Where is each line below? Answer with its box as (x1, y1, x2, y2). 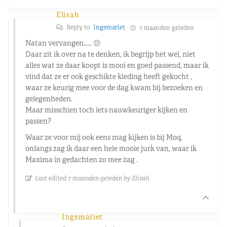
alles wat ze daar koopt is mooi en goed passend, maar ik (25, 60, 209, 70)
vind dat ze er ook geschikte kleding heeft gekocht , (25, 71, 192, 81)
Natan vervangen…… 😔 (25, 38, 101, 48)
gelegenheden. (25, 94, 72, 103)
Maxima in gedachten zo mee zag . (25, 155, 138, 164)
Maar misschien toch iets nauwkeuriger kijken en (25, 105, 187, 115)
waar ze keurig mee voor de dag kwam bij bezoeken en (25, 83, 203, 92)
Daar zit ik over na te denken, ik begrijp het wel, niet (25, 49, 196, 59)
